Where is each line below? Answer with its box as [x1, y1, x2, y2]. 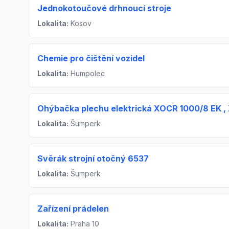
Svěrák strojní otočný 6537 [37, 153, 149, 164]
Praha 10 [68, 219, 99, 228]
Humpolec [68, 68, 105, 78]
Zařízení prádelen [37, 203, 109, 214]
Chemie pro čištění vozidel [37, 53, 145, 63]
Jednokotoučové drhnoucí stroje [37, 3, 171, 13]
